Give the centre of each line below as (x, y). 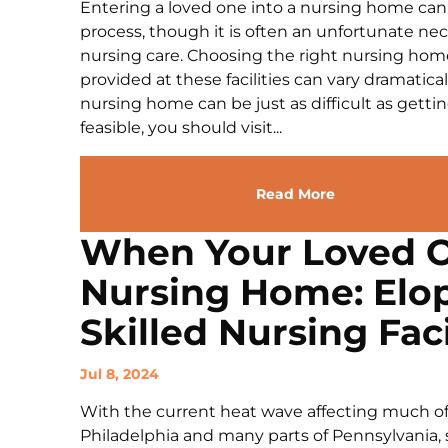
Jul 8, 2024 (119, 374)
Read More (295, 194)
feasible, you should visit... (181, 127)
